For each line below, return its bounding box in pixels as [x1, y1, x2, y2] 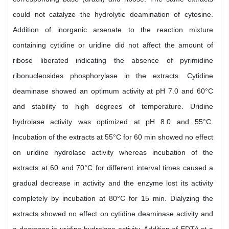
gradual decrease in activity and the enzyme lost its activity [13, 179, 213, 187]
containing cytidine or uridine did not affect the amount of [13, 41, 213, 49]
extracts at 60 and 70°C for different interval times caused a [13, 164, 213, 172]
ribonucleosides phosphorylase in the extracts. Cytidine [13, 72, 213, 80]
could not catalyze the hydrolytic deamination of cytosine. [13, 10, 213, 18]
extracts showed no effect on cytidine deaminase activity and [13, 210, 213, 218]
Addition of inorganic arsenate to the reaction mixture [13, 26, 213, 34]
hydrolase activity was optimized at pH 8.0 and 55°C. [13, 118, 213, 126]
